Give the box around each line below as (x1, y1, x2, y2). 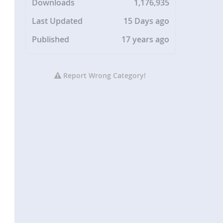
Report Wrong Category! (61, 71, 146, 81)
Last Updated (32, 15, 83, 27)
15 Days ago (123, 15, 170, 27)
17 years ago (121, 34, 170, 45)
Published (32, 34, 70, 45)
